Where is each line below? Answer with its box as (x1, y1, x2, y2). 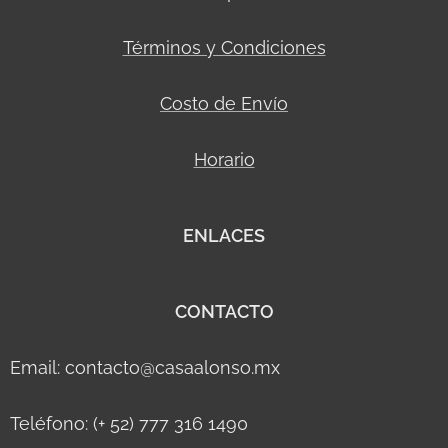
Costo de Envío (160, 93, 288, 114)
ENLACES (183, 225, 265, 246)
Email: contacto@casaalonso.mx (10, 357, 280, 378)
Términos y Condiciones (122, 37, 326, 58)
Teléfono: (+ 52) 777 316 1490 (10, 413, 253, 434)
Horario (193, 149, 255, 170)
